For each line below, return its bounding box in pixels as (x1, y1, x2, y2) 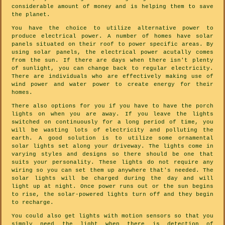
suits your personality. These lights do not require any (12, 159, 213, 166)
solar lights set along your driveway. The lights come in (12, 143, 213, 150)
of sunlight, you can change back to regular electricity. (12, 65, 213, 72)
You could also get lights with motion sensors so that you (12, 213, 213, 219)
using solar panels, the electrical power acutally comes (12, 49, 213, 56)
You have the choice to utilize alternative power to (12, 25, 213, 32)
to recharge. (12, 199, 54, 206)
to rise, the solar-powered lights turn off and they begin (12, 191, 213, 198)
